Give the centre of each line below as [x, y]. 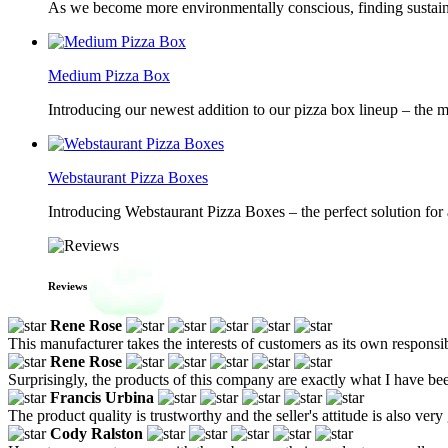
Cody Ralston [96, 433]
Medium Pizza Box [109, 75]
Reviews [67, 285]
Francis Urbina [102, 397]
